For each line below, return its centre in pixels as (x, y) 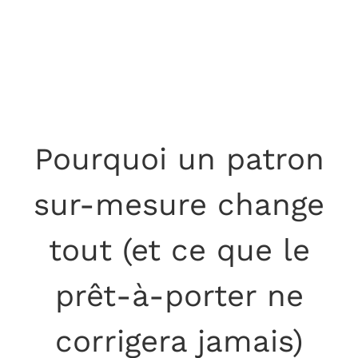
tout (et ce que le (179, 250)
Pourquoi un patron (179, 159)
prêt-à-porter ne (179, 296)
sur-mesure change (179, 205)
